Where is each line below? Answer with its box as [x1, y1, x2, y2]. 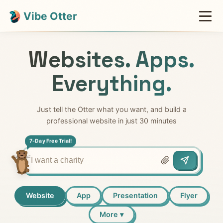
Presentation [112, 191, 158, 200]
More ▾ [100, 210, 123, 219]
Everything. [51, 70, 172, 98]
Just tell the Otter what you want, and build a [36, 105, 187, 113]
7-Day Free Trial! [29, 138, 72, 145]
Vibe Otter [23, 9, 78, 22]
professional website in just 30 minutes [46, 116, 177, 125]
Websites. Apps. [28, 46, 195, 74]
